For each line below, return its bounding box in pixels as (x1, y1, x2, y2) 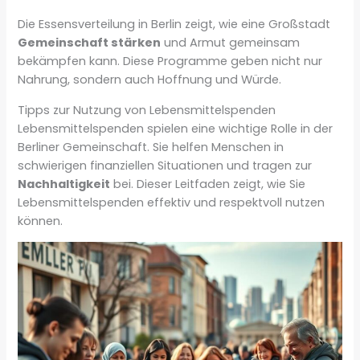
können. (18, 212, 63, 229)
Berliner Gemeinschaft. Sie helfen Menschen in (18, 138, 284, 155)
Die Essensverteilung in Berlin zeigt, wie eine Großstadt (18, 16, 331, 32)
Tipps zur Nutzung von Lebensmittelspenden (18, 101, 276, 118)
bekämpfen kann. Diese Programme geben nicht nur (18, 53, 323, 69)
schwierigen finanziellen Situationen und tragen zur (18, 157, 313, 174)
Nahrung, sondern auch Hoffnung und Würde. (18, 72, 282, 88)
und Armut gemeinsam (161, 35, 301, 51)
